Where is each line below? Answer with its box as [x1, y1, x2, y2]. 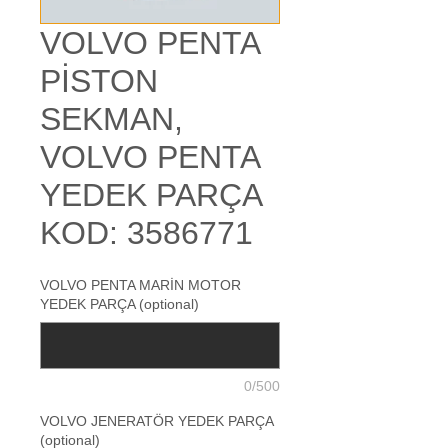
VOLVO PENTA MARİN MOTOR [40, 277, 241, 293]
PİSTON [40, 63, 158, 99]
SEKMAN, [40, 101, 183, 137]
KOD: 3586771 [40, 215, 253, 251]
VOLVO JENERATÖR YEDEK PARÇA [40, 413, 273, 429]
